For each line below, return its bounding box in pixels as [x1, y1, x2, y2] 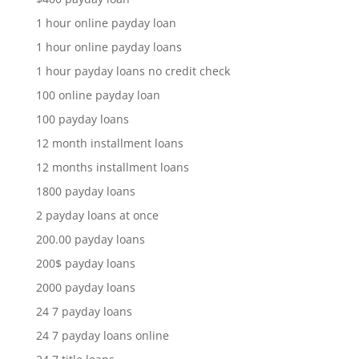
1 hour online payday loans [35, 38, 182, 54]
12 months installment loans [35, 159, 189, 175]
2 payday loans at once [35, 207, 159, 223]
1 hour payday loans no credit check [35, 63, 230, 79]
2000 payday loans [35, 279, 135, 295]
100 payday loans [35, 111, 129, 127]
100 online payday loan [35, 87, 160, 103]
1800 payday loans [35, 183, 135, 199]
